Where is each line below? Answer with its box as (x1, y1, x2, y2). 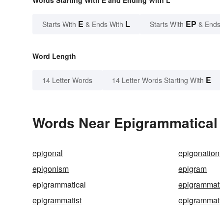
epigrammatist (32, 194, 82, 206)
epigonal (32, 147, 63, 159)
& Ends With (83, 19, 125, 29)
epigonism (32, 163, 69, 175)
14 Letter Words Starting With (112, 75, 204, 85)
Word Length (32, 51, 76, 61)
